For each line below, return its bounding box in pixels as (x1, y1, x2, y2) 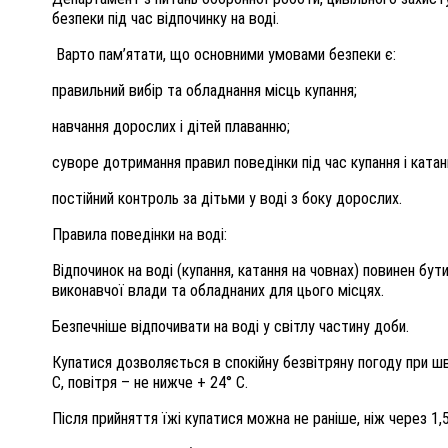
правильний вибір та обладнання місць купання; (52, 81, 357, 101)
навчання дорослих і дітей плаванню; (52, 117, 290, 137)
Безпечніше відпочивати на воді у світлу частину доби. (52, 317, 409, 337)
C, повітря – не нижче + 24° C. (52, 373, 248, 393)
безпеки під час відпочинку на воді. (52, 9, 279, 29)
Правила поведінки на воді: (52, 225, 227, 245)
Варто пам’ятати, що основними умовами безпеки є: (52, 45, 396, 65)
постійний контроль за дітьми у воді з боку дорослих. (52, 189, 402, 209)
